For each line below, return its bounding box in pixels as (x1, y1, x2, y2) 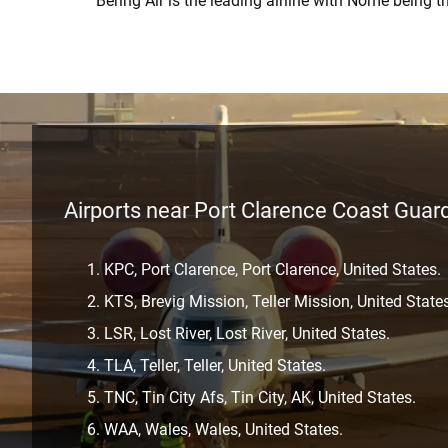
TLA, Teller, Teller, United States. (104, 355, 326, 375)
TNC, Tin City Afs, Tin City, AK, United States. (104, 387, 416, 407)
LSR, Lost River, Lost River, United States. (104, 323, 390, 343)
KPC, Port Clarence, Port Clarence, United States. (104, 259, 441, 279)
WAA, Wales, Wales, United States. (104, 419, 343, 439)
